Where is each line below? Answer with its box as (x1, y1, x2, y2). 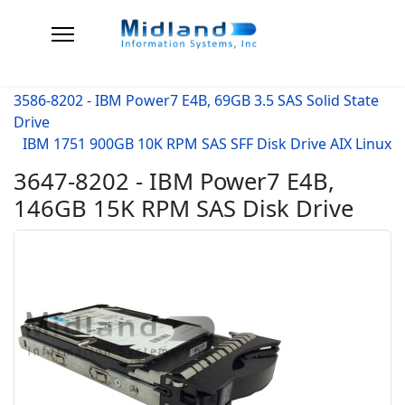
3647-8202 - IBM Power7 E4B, (14, 165, 334, 198)
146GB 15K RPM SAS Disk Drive (14, 193, 353, 225)
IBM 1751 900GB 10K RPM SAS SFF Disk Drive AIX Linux (23, 134, 391, 155)
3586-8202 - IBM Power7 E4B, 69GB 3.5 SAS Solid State (14, 90, 379, 111)
